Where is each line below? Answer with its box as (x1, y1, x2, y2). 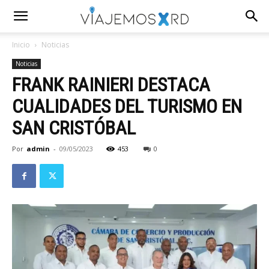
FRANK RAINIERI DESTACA (12, 73, 210, 96)
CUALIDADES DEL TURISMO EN (12, 95, 242, 118)
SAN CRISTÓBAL (12, 116, 136, 139)
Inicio (12, 40, 30, 50)
